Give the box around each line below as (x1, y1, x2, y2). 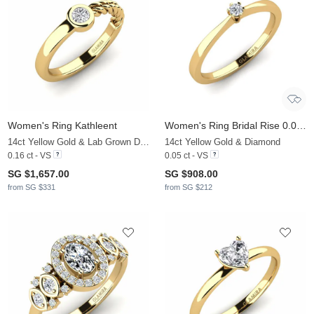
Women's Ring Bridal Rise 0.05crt (296, 120, 306, 132)
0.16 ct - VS (8, 151, 51, 161)
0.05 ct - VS (165, 151, 208, 161)
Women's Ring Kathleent (8, 120, 117, 132)
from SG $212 (165, 183, 212, 192)
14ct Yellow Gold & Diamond (165, 137, 280, 148)
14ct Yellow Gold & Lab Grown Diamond (140, 137, 149, 148)
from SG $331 (8, 183, 55, 192)
